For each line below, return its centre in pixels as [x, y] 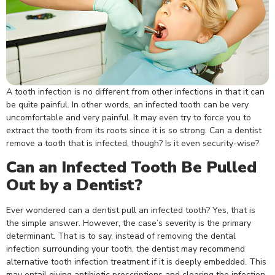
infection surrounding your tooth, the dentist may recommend [126, 249]
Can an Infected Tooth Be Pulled [131, 168]
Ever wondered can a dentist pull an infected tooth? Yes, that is [131, 211]
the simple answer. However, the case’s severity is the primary [129, 223]
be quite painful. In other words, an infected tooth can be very [127, 104]
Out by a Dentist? [74, 185]
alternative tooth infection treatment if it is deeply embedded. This [136, 262]
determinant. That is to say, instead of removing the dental [121, 236]
